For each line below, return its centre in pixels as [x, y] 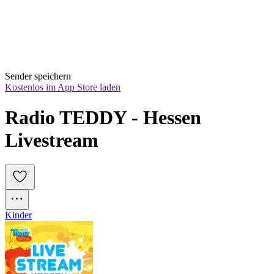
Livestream [52, 140]
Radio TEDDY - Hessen [103, 117]
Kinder [18, 215]
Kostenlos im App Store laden [63, 87]
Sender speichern [38, 76]
